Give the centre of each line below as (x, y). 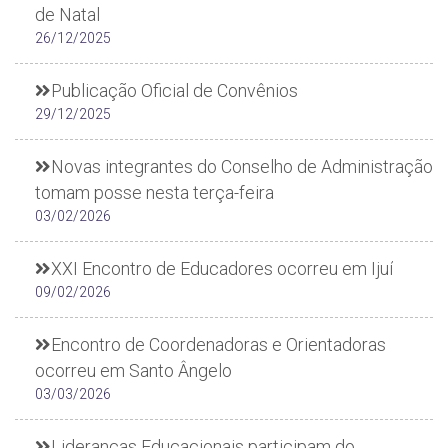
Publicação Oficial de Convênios (174, 90)
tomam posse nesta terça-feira (154, 192)
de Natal (67, 14)
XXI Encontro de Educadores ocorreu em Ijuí (222, 268)
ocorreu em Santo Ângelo (133, 370)
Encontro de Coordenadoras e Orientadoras (218, 344)
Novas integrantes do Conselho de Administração (242, 166)
